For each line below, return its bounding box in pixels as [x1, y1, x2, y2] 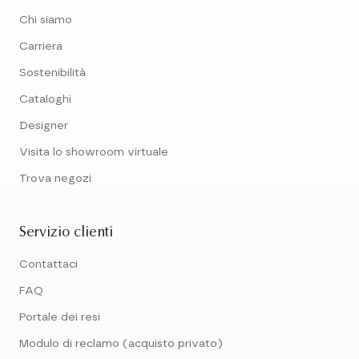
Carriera [19, 41, 63, 52]
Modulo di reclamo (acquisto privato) [19, 338, 223, 349]
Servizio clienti [19, 226, 113, 240]
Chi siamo [19, 14, 72, 26]
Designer [19, 120, 68, 131]
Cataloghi [19, 94, 71, 105]
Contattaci [19, 259, 78, 270]
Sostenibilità [19, 67, 86, 79]
